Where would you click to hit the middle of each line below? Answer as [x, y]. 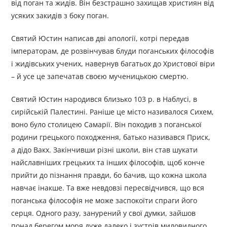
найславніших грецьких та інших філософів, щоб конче [108, 163]
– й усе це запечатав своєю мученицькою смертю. [100, 77]
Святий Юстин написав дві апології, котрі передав [100, 39]
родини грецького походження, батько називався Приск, [111, 137]
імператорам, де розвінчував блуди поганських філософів [113, 51]
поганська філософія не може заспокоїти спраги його [104, 201]
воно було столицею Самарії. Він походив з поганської [107, 125]
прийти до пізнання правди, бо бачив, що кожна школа [109, 175]
